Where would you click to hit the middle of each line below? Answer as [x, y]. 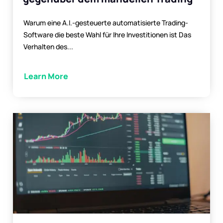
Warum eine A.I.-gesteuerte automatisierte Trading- [106, 23]
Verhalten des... [48, 47]
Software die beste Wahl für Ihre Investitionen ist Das [107, 35]
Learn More [46, 76]
